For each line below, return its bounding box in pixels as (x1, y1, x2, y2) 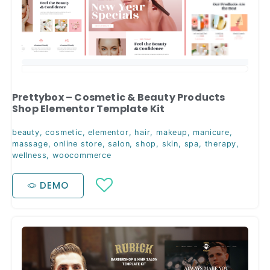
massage (12, 139, 48, 148)
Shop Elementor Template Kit (12, 101, 165, 116)
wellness (12, 150, 47, 160)
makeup (156, 127, 187, 137)
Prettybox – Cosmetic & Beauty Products (12, 90, 225, 104)
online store (54, 139, 102, 148)
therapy (204, 139, 237, 148)
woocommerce (52, 150, 111, 160)
